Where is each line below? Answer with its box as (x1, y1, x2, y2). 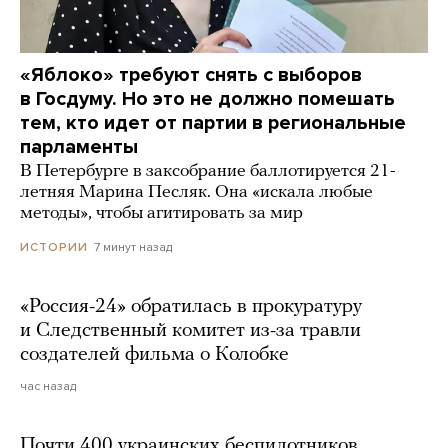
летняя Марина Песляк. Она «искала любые (20, 182, 373, 202)
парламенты (20, 134, 138, 159)
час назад (20, 379, 76, 394)
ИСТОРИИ (20, 240, 88, 255)
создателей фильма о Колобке (20, 345, 289, 366)
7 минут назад (94, 239, 172, 254)
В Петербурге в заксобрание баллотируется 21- (20, 161, 396, 181)
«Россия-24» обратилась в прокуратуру (20, 297, 362, 318)
